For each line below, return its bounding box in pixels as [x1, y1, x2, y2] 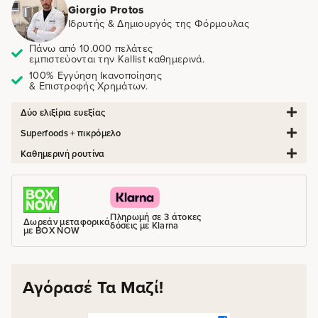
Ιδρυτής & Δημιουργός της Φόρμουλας [68, 15, 249, 31]
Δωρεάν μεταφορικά [23, 214, 111, 229]
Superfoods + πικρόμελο [20, 126, 121, 141]
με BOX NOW [23, 223, 80, 237]
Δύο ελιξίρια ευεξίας [20, 106, 106, 120]
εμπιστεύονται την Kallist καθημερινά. [29, 51, 204, 67]
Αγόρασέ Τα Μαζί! [23, 274, 164, 300]
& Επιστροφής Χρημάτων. [29, 78, 148, 94]
